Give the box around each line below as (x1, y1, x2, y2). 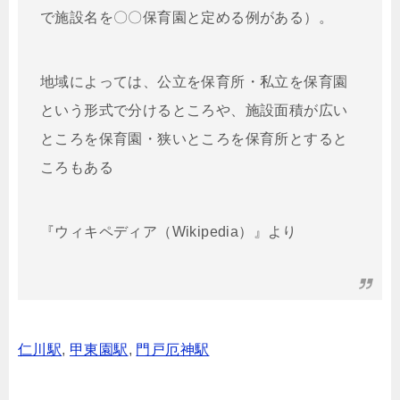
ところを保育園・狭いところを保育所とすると (40, 130, 348, 146)
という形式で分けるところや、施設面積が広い (40, 102, 348, 118)
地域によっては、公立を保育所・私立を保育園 (40, 73, 348, 89)
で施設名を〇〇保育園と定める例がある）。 (40, 9, 333, 25)
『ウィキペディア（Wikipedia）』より (40, 223, 297, 239)
